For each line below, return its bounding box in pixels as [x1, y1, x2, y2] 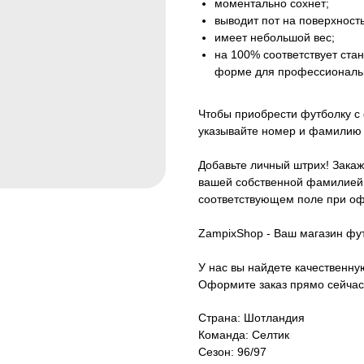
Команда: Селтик [198, 328, 289, 342]
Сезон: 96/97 [198, 345, 266, 359]
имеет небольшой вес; [214, 31, 335, 45]
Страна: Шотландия [198, 311, 305, 325]
